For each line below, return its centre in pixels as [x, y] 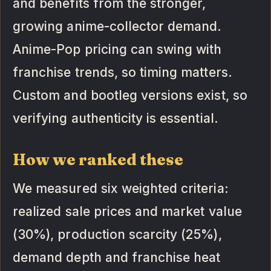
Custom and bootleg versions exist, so [130, 95]
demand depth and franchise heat [117, 257]
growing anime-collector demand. [117, 26]
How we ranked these [98, 159]
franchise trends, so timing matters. [122, 72]
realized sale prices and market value [127, 211]
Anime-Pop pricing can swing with [117, 49]
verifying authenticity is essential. [116, 118]
